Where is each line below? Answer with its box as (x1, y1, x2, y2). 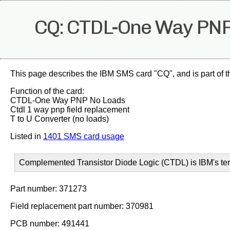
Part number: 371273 (10, 184, 87, 193)
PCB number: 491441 (10, 219, 89, 228)
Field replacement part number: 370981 (10, 202, 154, 210)
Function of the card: (10, 87, 84, 95)
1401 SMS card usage (43, 132, 124, 141)
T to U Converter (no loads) (10, 114, 109, 123)
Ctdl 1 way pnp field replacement (10, 105, 129, 114)
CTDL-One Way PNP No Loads (10, 96, 125, 105)
